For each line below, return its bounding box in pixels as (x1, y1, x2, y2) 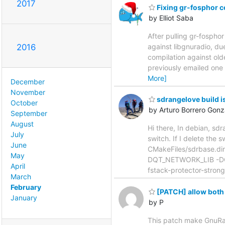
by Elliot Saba (149, 13, 193, 22)
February (11, 182, 41, 191)
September (11, 108, 47, 118)
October (11, 98, 38, 107)
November (11, 87, 45, 96)
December (11, 77, 45, 86)
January (11, 193, 37, 202)
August (11, 119, 34, 128)
